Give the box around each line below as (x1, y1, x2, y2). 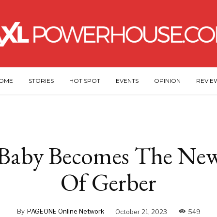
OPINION (154, 77, 181, 85)
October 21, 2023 (115, 207, 167, 216)
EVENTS (115, 77, 139, 85)
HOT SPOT (69, 77, 100, 85)
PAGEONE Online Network (27, 207, 104, 216)
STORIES (28, 77, 54, 85)
